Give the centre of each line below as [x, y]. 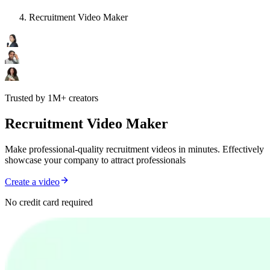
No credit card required [49, 202]
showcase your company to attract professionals [95, 160]
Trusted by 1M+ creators [52, 98]
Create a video [32, 182]
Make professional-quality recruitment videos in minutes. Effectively [134, 149]
